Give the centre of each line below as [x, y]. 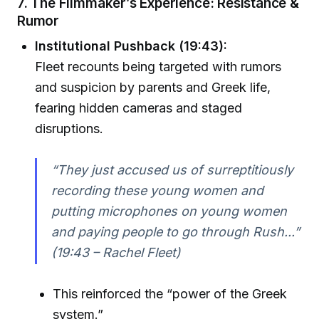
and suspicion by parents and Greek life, [153, 87]
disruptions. [69, 128]
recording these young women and [157, 190]
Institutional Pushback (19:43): [131, 46]
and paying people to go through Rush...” [175, 231]
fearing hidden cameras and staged [139, 108]
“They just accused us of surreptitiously [172, 169]
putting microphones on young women [169, 211]
